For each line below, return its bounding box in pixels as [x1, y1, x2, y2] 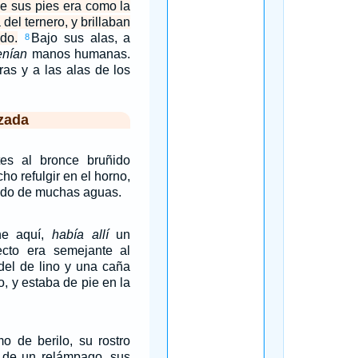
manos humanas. [26, 47, 131, 61]
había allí [52, 228, 109, 241]
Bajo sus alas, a [30, 31, 131, 45]
